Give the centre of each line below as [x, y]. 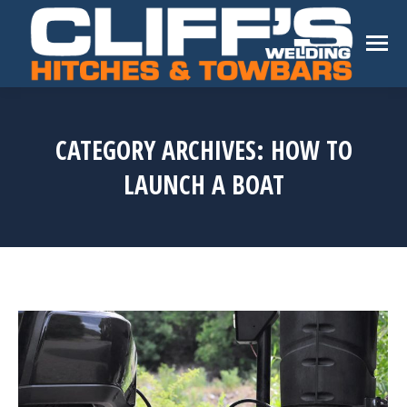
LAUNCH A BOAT [203, 184]
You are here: [250, 214]
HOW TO [311, 149]
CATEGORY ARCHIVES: [163, 149]
